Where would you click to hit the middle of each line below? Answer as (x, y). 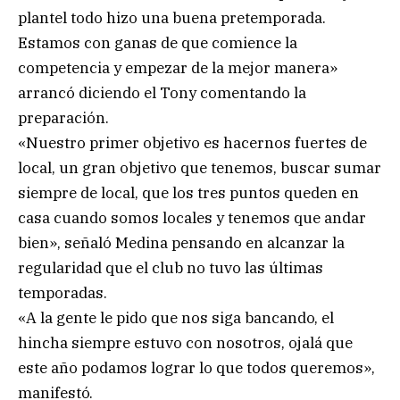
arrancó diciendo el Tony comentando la (162, 93)
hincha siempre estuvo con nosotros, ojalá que (185, 343)
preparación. (63, 118)
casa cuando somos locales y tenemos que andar (192, 218)
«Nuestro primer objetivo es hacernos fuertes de (192, 143)
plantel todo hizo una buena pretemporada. (172, 18)
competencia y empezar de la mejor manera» (178, 68)
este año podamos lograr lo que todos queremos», (196, 368)
